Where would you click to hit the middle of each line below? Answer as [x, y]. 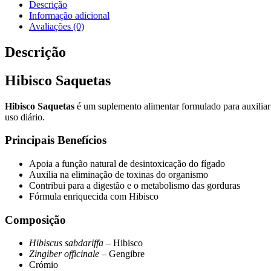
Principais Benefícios [56, 140]
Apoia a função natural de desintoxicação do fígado [127, 164]
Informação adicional [69, 15]
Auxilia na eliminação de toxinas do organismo [119, 175]
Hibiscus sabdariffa [66, 243]
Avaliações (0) [57, 26]
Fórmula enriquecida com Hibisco [94, 197]
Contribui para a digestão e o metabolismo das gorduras [135, 186]
